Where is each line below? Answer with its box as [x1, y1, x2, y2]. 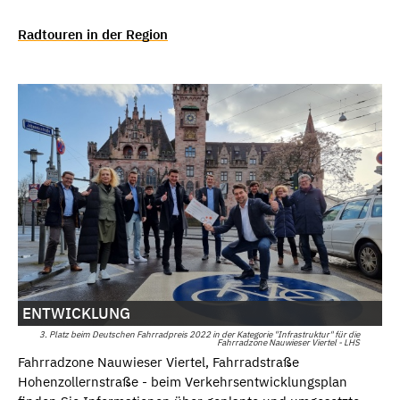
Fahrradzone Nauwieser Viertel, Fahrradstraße [18, 354, 299, 371]
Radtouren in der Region [18, 25, 168, 43]
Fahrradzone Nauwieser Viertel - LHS [216, 337, 360, 349]
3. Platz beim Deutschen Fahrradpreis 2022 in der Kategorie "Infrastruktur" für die [38, 329, 360, 341]
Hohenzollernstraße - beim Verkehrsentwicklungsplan [18, 373, 347, 391]
